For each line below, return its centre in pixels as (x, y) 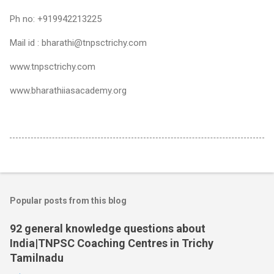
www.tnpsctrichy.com (53, 66)
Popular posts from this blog (68, 200)
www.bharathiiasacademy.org (68, 90)
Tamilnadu (37, 257)
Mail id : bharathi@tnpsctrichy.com (78, 43)
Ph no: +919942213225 (56, 19)
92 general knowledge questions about (108, 228)
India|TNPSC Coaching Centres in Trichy (112, 243)
